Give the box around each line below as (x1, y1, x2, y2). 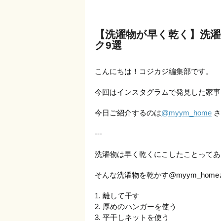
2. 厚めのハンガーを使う (95, 202, 177, 211)
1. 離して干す (95, 191, 140, 200)
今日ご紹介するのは (95, 109, 161, 117)
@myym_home (161, 109, 212, 117)
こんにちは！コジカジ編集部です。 (95, 67, 213, 75)
